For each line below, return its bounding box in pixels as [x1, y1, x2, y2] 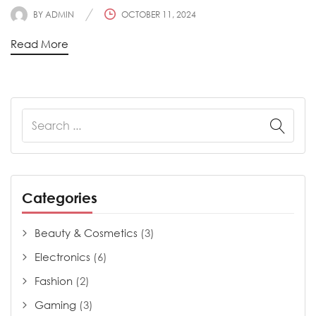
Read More [11, 37, 68, 51]
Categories [22, 188, 97, 207]
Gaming [35, 298, 76, 312]
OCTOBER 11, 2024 [121, 8, 196, 20]
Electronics [35, 250, 90, 265]
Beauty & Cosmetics [35, 226, 138, 241]
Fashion [35, 274, 73, 288]
